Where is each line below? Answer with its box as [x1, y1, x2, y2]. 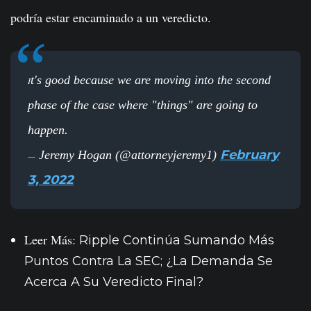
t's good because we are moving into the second [31, 73, 271, 87]
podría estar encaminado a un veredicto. [10, 9, 211, 26]
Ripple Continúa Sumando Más [79, 233, 274, 249]
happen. [28, 123, 68, 137]
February [220, 147, 279, 163]
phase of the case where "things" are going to [28, 98, 258, 112]
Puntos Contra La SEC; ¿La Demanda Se [24, 253, 273, 269]
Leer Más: [24, 231, 79, 249]
